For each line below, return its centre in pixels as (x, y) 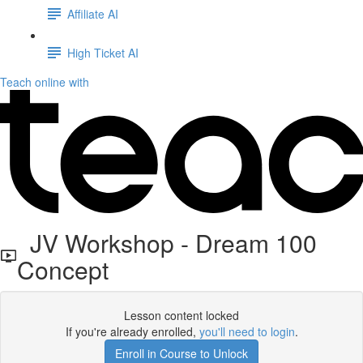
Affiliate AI (93, 13)
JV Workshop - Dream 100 (167, 243)
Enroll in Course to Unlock (181, 353)
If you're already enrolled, (132, 331)
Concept (62, 269)
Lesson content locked (181, 315)
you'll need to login (247, 331)
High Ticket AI (103, 52)
